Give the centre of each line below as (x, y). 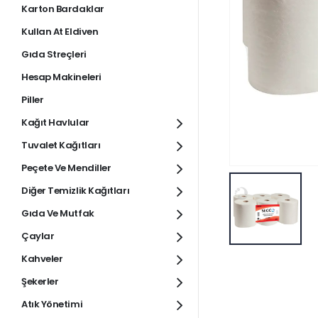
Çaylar (38, 236)
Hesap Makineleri (61, 77)
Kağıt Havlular (55, 123)
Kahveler (42, 259)
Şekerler (40, 282)
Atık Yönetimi (52, 305)
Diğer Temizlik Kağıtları (76, 191)
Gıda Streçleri (54, 55)
